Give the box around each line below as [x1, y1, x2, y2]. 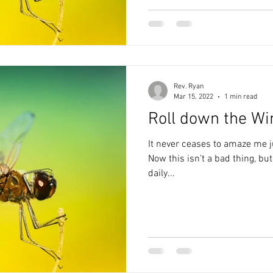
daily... [148, 168, 175, 180]
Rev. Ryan [174, 82, 204, 91]
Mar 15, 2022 [174, 92, 213, 101]
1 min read [224, 92, 257, 101]
